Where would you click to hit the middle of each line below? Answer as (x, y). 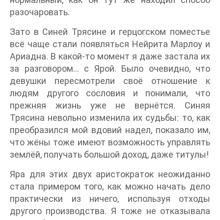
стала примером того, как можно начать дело (110, 186)
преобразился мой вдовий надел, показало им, (110, 130)
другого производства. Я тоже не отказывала (110, 211)
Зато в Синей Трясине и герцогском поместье (110, 32)
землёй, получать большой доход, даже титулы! (109, 154)
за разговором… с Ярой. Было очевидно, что (110, 69)
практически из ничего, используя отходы (110, 199)
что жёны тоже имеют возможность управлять (110, 142)
